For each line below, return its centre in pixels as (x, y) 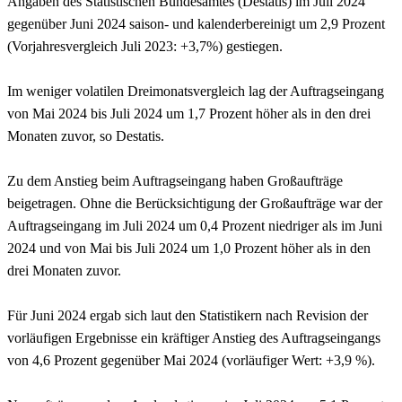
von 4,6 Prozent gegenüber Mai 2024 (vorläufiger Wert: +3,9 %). (191, 360)
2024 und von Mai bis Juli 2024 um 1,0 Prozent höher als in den (189, 248)
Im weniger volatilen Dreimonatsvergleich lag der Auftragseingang (196, 91)
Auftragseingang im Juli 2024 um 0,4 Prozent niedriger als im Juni (195, 225)
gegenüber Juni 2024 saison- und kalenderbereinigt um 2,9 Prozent (196, 23)
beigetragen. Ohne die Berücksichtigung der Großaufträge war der (195, 203)
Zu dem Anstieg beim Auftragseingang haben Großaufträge (175, 180)
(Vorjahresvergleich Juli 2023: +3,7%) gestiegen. (145, 46)
